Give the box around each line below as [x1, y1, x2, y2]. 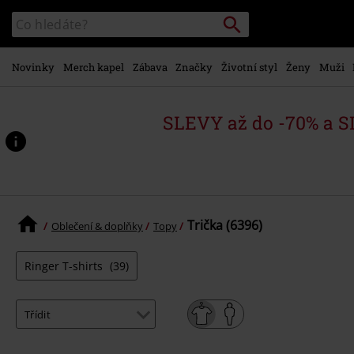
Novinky [12, 59, 55, 74]
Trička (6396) [187, 217, 262, 234]
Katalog [11, 12, 47, 26]
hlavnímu [51, 13, 106, 32]
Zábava [132, 59, 168, 74]
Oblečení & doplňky [51, 218, 143, 233]
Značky [175, 59, 213, 74]
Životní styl [221, 59, 277, 74]
